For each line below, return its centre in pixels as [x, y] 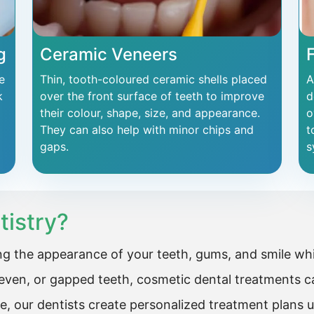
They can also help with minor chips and [147, 130]
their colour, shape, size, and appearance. [150, 113]
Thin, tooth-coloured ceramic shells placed [153, 79]
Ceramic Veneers [109, 54]
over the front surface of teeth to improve [152, 96]
